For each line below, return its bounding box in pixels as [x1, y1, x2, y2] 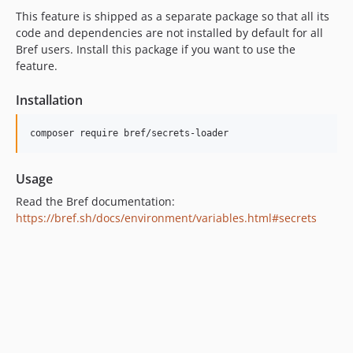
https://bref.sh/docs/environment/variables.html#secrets [16, 210, 317, 225]
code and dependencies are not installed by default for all [16, 25, 323, 40]
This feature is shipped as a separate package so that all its [16, 9, 329, 24]
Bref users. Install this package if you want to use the [16, 42, 295, 57]
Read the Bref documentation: [16, 194, 175, 209]
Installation [16, 91, 83, 109]
